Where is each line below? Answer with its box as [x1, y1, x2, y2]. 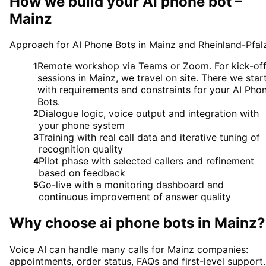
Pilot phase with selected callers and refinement [39, 155, 254, 167]
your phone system [39, 119, 125, 132]
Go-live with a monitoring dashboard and [39, 179, 224, 191]
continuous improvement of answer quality [39, 191, 231, 203]
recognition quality [39, 143, 123, 156]
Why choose [9, 214, 100, 232]
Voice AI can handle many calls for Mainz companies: [9, 243, 248, 256]
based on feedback [39, 167, 125, 179]
